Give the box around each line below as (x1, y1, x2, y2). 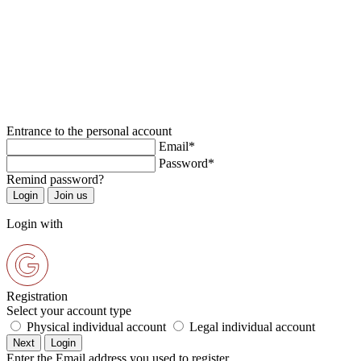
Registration (6, 289, 68, 304)
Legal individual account (189, 320, 315, 334)
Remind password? (6, 172, 104, 187)
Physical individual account (27, 320, 166, 334)
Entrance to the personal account (6, 124, 172, 139)
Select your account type (6, 304, 131, 318)
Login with (6, 217, 63, 231)
